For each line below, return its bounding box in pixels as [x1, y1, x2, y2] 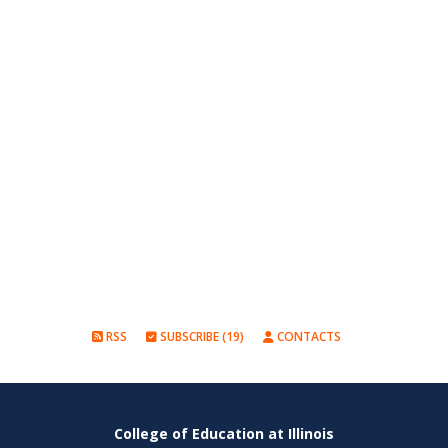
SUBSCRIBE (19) [157, 328, 244, 345]
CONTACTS [274, 328, 341, 345]
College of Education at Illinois [114, 424, 334, 443]
